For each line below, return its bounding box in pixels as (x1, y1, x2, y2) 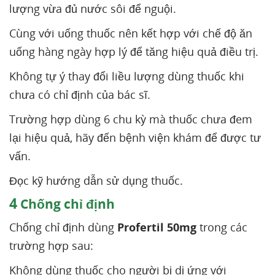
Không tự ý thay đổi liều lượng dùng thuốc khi (9, 69, 244, 83)
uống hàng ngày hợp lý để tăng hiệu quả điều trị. (9, 44, 258, 59)
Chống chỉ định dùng (9, 220, 117, 234)
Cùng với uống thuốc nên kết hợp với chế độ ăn (9, 26, 252, 41)
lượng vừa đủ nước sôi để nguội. (9, 1, 176, 16)
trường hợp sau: (9, 238, 93, 253)
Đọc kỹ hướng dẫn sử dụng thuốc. (9, 173, 183, 188)
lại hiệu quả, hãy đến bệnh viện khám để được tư (9, 130, 261, 145)
